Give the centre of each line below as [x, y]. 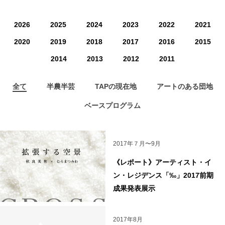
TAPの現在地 [116, 86]
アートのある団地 [185, 86]
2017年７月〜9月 [137, 144]
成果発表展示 [134, 189]
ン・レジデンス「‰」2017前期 [163, 176]
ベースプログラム [113, 105]
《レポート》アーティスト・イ [162, 162]
